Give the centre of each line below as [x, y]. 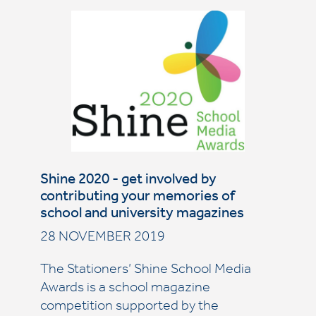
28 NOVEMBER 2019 [102, 238]
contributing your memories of [137, 198]
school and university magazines [142, 215]
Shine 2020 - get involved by [128, 181]
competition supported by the [129, 308]
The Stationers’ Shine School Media [145, 271]
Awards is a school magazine [125, 289]
